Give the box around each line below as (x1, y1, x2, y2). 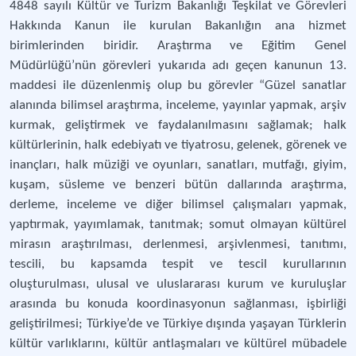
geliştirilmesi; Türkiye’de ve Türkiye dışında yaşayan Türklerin (10, 317, 346, 331)
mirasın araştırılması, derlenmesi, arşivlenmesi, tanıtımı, (10, 238, 346, 251)
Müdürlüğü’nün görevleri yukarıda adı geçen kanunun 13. (10, 59, 346, 72)
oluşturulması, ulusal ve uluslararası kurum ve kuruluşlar (10, 277, 346, 291)
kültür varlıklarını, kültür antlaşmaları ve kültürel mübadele (10, 337, 346, 350)
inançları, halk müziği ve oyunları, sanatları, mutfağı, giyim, (10, 158, 346, 172)
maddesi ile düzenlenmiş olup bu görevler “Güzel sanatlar (10, 79, 346, 92)
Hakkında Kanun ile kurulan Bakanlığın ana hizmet (10, 19, 346, 33)
